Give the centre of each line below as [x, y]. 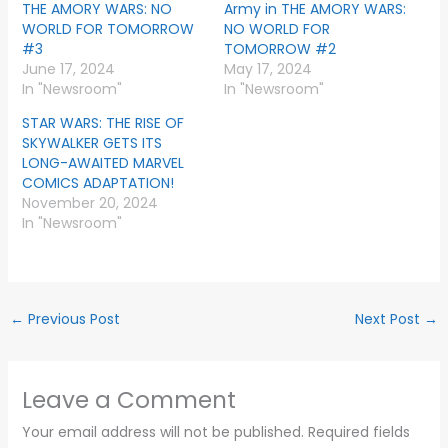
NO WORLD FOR [277, 29]
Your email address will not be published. [162, 431]
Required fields [358, 431]
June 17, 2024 [68, 69]
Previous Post [71, 319]
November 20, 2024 [89, 203]
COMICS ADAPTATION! [97, 183]
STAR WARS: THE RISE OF [102, 123]
